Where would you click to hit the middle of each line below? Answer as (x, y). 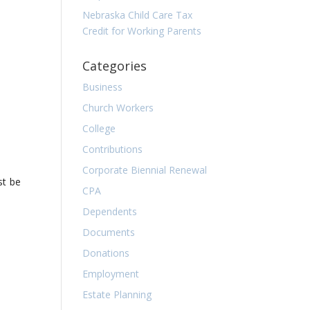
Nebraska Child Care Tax (138, 15)
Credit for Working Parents (142, 31)
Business (103, 87)
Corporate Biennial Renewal (145, 170)
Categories (115, 66)
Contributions (113, 149)
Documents (109, 232)
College (99, 128)
